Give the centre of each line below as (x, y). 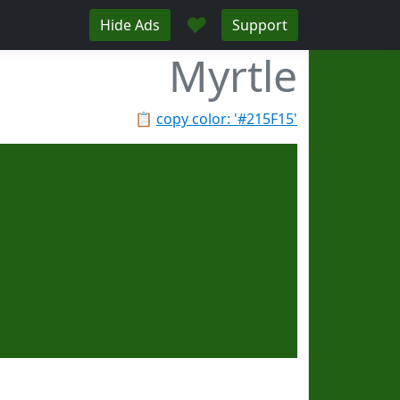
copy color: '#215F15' (227, 119)
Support (260, 25)
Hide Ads (130, 25)
